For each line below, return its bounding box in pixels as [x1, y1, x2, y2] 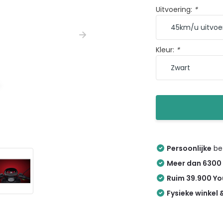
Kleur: [156, 45, 177, 55]
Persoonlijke [167, 143, 212, 153]
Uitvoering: [156, 4, 195, 14]
